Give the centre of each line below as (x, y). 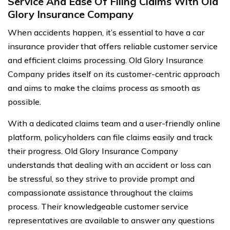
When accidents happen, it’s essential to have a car (106, 32)
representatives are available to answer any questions (111, 220)
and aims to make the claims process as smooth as (104, 88)
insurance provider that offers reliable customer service (113, 46)
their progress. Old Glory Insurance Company (93, 151)
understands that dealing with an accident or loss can (109, 165)
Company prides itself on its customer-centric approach (114, 74)
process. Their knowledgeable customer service (98, 206)
